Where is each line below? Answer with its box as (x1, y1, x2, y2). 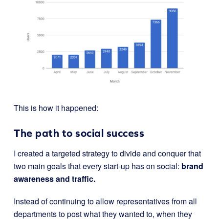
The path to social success (14, 127, 144, 139)
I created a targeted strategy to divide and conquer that (14, 147, 201, 159)
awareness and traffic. (14, 173, 95, 184)
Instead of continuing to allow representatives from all (14, 195, 197, 207)
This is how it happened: (14, 102, 98, 113)
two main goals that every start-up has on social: (14, 160, 181, 172)
